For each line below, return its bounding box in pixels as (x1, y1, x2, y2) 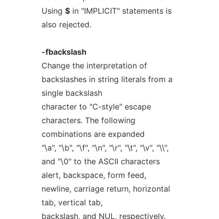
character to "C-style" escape (41, 102, 151, 111)
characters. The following (41, 115, 135, 125)
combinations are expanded (41, 129, 145, 139)
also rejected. (41, 20, 91, 29)
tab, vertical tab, (41, 197, 103, 207)
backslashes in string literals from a (41, 74, 173, 84)
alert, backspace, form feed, (41, 170, 146, 180)
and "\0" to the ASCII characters (41, 156, 160, 166)
